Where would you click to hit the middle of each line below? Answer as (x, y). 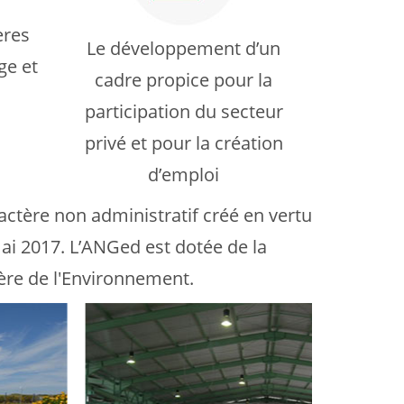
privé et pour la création (184, 143)
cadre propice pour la (184, 80)
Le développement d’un (184, 48)
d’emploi (184, 174)
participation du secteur (184, 111)
